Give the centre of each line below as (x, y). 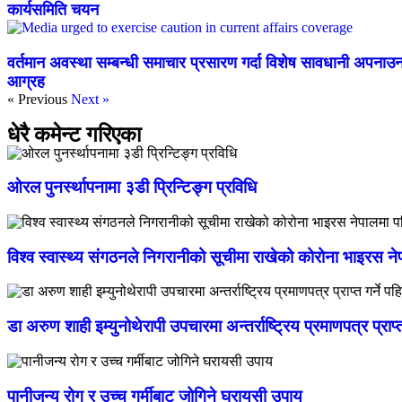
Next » (90, 99)
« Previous (37, 99)
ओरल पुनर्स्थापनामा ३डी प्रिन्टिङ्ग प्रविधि (132, 188)
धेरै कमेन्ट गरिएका (74, 134)
